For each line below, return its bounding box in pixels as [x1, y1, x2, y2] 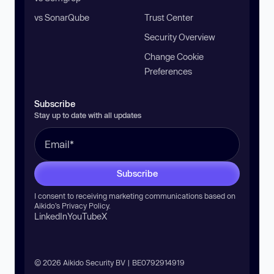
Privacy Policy [62, 201, 109, 210]
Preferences [144, 65, 192, 76]
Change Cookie [144, 51, 204, 62]
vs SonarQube [34, 12, 89, 23]
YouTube [67, 210, 102, 221]
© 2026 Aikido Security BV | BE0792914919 [34, 257, 185, 267]
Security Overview [144, 31, 215, 42]
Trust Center [144, 12, 193, 23]
